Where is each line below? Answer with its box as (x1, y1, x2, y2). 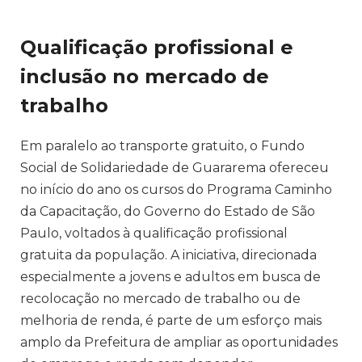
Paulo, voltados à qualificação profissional (20, 225, 288, 241)
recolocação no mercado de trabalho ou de (20, 290, 301, 306)
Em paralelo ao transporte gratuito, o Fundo (20, 137, 305, 154)
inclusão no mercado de (20, 64, 269, 88)
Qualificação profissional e (20, 35, 293, 59)
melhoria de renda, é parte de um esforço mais (20, 312, 322, 328)
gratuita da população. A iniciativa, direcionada (20, 246, 317, 263)
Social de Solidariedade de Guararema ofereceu (20, 159, 329, 175)
